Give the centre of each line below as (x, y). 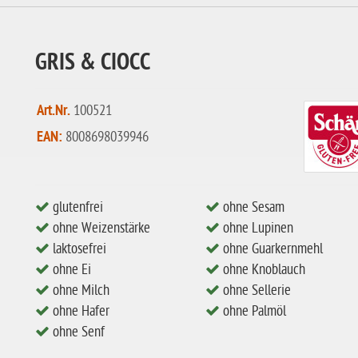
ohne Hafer (80, 311)
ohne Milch (80, 290)
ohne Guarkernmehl (271, 249)
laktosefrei (78, 249)
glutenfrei (76, 207)
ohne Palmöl (253, 311)
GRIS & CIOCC (93, 64)
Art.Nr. (54, 111)
